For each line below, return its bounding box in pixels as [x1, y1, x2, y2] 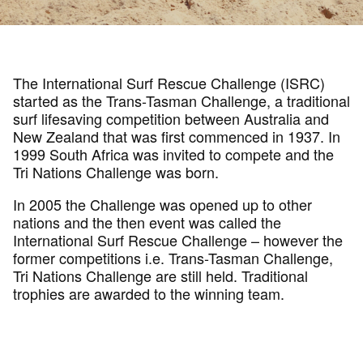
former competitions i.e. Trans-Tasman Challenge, [13, 247, 333, 268]
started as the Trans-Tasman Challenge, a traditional [13, 90, 350, 111]
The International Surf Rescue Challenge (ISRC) [13, 72, 325, 93]
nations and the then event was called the [13, 211, 281, 233]
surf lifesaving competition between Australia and [13, 108, 329, 129]
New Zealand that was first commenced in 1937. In [13, 126, 340, 147]
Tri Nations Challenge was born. [13, 161, 219, 182]
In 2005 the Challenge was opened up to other [13, 194, 312, 215]
